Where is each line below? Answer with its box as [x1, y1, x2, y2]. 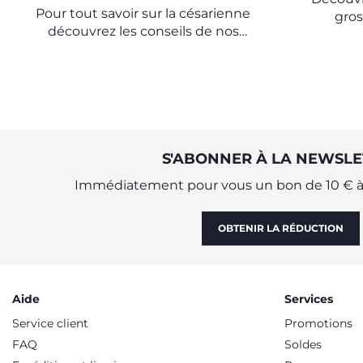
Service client [12, 316, 88, 331]
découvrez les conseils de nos [47, 23, 239, 39]
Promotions [284, 316, 352, 331]
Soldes [284, 337, 322, 352]
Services [284, 292, 333, 306]
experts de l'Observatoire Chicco [38, 41, 249, 57]
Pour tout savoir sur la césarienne [36, 6, 251, 21]
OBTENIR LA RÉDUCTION [218, 222, 344, 234]
